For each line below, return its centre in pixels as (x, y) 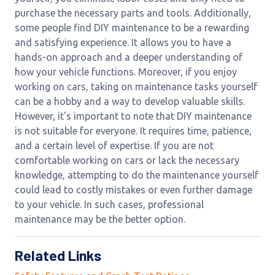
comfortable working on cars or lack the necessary (127, 160)
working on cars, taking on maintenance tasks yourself (136, 87)
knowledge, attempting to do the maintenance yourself (137, 175)
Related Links (58, 255)
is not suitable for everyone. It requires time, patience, (133, 131)
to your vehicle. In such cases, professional (109, 204)
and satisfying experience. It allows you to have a (123, 42)
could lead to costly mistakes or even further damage (134, 190)
